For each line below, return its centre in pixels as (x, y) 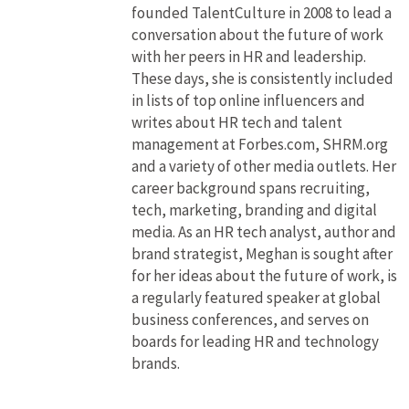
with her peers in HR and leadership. (248, 56)
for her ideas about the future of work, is (264, 275)
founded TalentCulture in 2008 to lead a (261, 12)
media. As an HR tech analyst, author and (263, 231)
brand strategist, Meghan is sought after (262, 253)
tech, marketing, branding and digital (254, 210)
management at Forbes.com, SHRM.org (259, 144)
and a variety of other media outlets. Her (263, 166)
